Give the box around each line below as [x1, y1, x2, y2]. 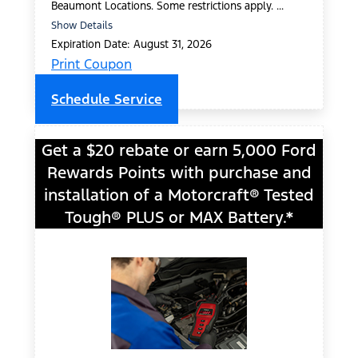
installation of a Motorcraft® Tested [44, 184, 314, 205]
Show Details [51, 18, 113, 32]
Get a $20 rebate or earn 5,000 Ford [42, 139, 316, 161]
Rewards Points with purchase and [46, 161, 312, 183]
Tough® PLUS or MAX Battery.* [64, 206, 294, 228]
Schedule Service [51, 89, 162, 108]
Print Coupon [51, 54, 132, 73]
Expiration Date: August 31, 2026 [51, 37, 212, 51]
